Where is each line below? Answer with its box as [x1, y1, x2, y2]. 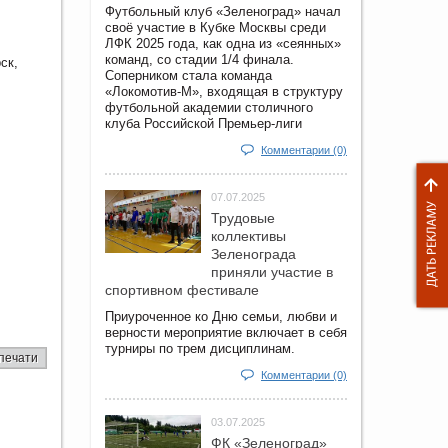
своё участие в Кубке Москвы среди [105, 19, 326, 35]
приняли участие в [211, 263, 333, 280]
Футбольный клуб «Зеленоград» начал [105, 3, 341, 19]
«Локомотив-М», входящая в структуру [105, 83, 343, 99]
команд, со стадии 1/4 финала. [105, 51, 294, 67]
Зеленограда [211, 245, 296, 262]
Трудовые [211, 209, 275, 226]
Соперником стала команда [105, 67, 272, 83]
